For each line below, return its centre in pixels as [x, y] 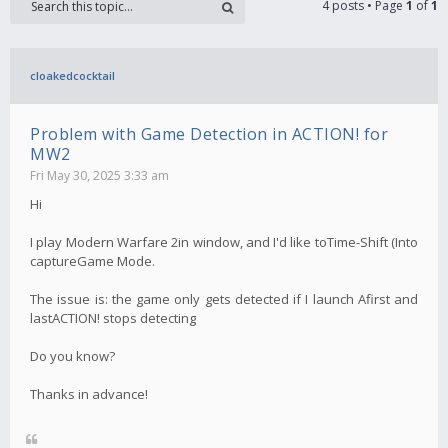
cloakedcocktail [72, 75]
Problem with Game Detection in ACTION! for [209, 134]
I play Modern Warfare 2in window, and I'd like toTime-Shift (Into [224, 241]
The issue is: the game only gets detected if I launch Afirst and [224, 298]
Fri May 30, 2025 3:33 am [99, 175]
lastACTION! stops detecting [113, 317]
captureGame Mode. [92, 260]
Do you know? [72, 355]
